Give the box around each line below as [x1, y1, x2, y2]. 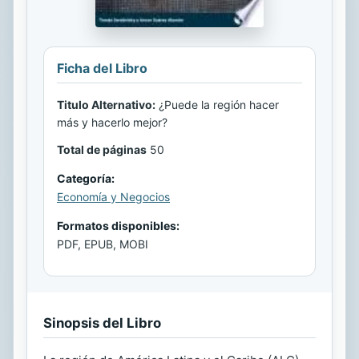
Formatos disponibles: [57, 219, 179, 233]
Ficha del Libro [57, 60, 147, 77]
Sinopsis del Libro [43, 315, 161, 332]
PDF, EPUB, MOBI [57, 237, 148, 252]
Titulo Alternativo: [57, 98, 155, 112]
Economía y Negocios [57, 190, 170, 204]
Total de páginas [57, 143, 147, 157]
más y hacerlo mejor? [57, 115, 167, 130]
